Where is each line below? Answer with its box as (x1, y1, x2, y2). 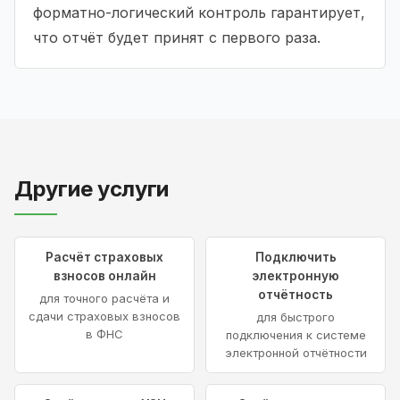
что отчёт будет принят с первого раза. (33, 28, 321, 46)
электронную (252, 268, 339, 283)
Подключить (254, 249, 337, 264)
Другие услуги (14, 175, 170, 202)
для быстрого (256, 309, 335, 324)
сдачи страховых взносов (29, 308, 180, 323)
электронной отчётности (224, 345, 367, 360)
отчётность (258, 287, 333, 302)
